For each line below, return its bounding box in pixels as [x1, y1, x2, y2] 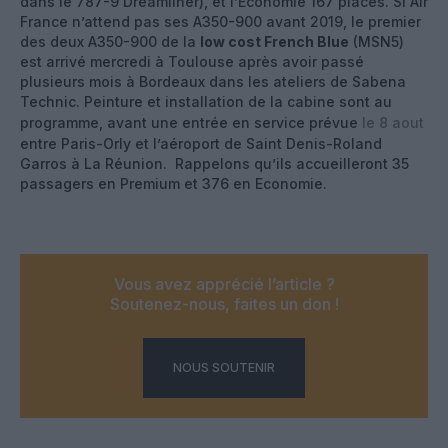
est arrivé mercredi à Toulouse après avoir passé [20, 52, 364, 70]
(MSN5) [349, 32, 404, 50]
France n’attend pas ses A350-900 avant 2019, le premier [20, 12, 421, 30]
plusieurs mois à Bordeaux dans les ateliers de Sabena [20, 72, 406, 90]
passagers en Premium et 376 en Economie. [20, 174, 327, 192]
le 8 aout [362, 113, 424, 131]
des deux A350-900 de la [20, 32, 200, 50]
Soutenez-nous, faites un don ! [109, 293, 339, 314]
